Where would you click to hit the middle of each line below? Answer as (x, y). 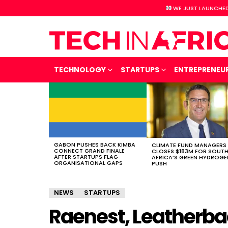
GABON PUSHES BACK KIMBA (95, 145)
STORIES (61, 96)
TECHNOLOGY (80, 70)
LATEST (60, 90)
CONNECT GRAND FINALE (89, 151)
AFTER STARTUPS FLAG (86, 157)
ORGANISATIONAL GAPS (88, 163)
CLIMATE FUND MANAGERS (189, 145)
